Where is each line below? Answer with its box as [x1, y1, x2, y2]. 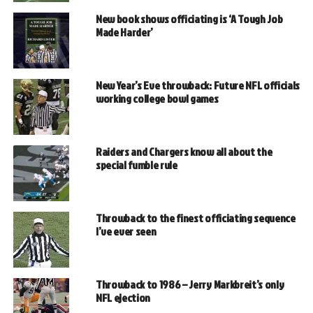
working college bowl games [95, 90, 219, 106]
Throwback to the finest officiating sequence [95, 210, 296, 226]
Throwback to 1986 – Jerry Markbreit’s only [95, 276, 284, 292]
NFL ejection [95, 289, 151, 305]
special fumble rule [95, 156, 177, 173]
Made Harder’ [95, 24, 154, 40]
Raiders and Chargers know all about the [95, 143, 272, 159]
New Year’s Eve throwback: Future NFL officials [95, 77, 300, 93]
